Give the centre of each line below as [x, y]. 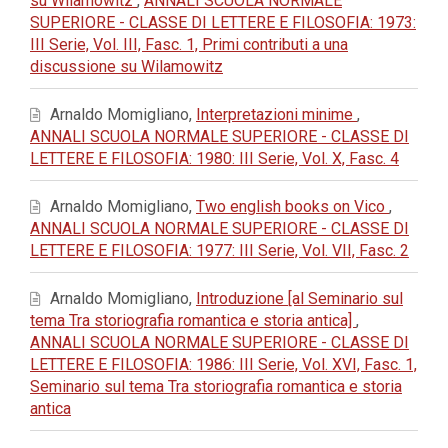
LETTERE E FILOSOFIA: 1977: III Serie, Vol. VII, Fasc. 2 [219, 250]
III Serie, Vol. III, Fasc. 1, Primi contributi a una [189, 44]
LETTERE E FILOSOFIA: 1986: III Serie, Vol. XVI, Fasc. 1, [223, 364]
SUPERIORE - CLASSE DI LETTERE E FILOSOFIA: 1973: [223, 22]
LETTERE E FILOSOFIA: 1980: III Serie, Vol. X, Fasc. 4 [214, 158]
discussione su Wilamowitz [126, 66]
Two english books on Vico [292, 206]
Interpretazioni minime [276, 114]
